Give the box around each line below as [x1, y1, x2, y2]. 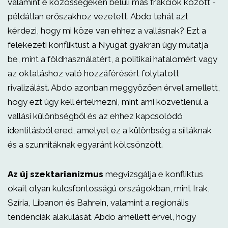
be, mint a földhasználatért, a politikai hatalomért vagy [8, 54, 217, 64]
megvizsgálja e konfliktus [103, 169, 203, 179]
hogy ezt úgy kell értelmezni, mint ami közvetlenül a [8, 97, 208, 107]
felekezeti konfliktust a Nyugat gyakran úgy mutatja [8, 40, 208, 50]
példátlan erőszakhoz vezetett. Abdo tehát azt [8, 11, 188, 21]
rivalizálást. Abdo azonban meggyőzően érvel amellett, [8, 82, 220, 93]
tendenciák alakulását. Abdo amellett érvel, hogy [8, 212, 196, 222]
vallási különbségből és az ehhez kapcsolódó [8, 111, 183, 121]
